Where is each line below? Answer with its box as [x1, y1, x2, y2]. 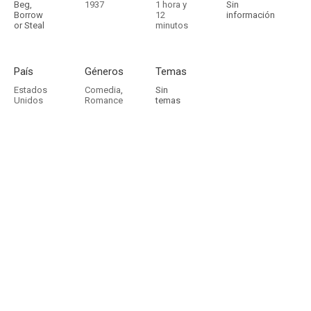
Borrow [14, 10, 43, 20]
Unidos [14, 95, 43, 106]
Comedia [85, 85, 121, 95]
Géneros [85, 65, 124, 78]
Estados [14, 85, 47, 95]
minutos [155, 20, 188, 31]
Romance [85, 95, 123, 106]
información [226, 10, 275, 20]
